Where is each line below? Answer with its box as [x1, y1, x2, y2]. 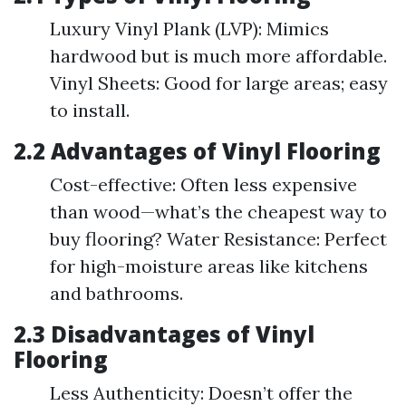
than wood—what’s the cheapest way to [50, 200, 387, 223]
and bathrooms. [50, 282, 183, 304]
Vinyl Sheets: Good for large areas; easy [50, 72, 388, 94]
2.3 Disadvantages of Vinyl [14, 319, 314, 349]
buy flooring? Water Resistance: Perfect [50, 227, 387, 250]
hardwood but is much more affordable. [50, 44, 387, 67]
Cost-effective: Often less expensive [50, 173, 357, 196]
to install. [50, 99, 130, 121]
